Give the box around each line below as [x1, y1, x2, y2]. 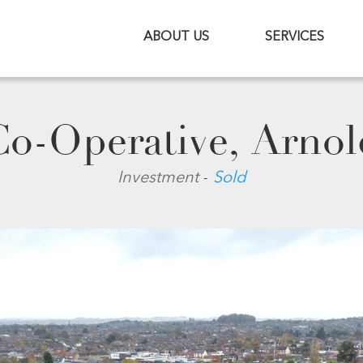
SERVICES [265, 31, 324, 44]
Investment [117, 170, 203, 186]
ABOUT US [143, 31, 209, 44]
